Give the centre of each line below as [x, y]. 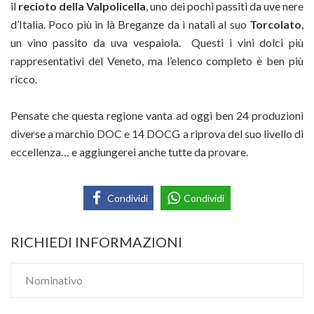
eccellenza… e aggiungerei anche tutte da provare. [129, 152]
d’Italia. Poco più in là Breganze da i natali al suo [130, 25]
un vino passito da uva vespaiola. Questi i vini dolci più [157, 43]
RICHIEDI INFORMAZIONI [96, 241]
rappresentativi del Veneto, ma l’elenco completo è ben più [157, 61]
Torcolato [275, 25]
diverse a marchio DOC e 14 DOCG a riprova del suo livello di [157, 134]
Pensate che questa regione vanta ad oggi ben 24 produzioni [157, 116]
